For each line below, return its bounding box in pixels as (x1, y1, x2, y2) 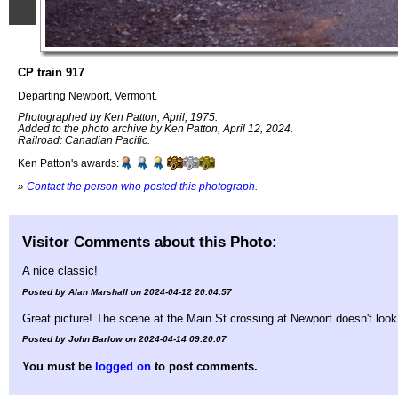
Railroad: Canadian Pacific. (18, 134, 150, 147)
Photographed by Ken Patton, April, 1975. (18, 111, 218, 123)
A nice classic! (22, 264, 98, 278)
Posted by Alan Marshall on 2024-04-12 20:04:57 (22, 286, 232, 297)
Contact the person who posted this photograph (27, 179, 255, 192)
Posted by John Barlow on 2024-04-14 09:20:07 (22, 334, 227, 345)
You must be (22, 359, 95, 373)
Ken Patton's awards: (18, 157, 119, 170)
